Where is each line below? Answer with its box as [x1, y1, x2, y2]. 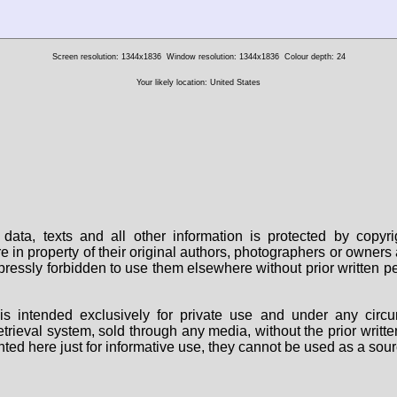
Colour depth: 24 [284, 52, 346, 62]
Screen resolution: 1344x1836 [51, 52, 161, 62]
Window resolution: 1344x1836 [166, 52, 279, 62]
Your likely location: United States [136, 78, 261, 88]
